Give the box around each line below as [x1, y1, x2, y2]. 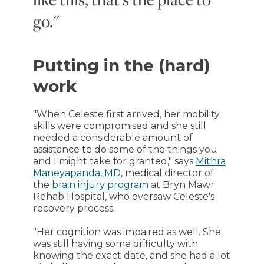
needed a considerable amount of [32, 132, 193, 143]
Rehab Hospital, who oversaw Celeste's [32, 191, 214, 202]
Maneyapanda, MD [32, 167, 121, 179]
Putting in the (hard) [32, 55, 210, 75]
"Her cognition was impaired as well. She [32, 226, 221, 237]
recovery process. [32, 203, 115, 214]
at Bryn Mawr [148, 179, 214, 190]
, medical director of [120, 167, 214, 179]
